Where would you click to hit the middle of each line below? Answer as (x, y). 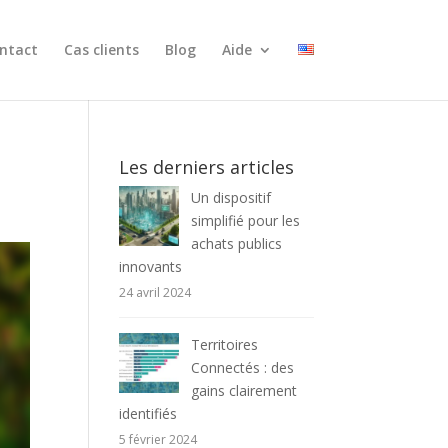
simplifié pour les (246, 220)
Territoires (225, 344)
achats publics (237, 243)
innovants (151, 266)
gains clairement (244, 390)
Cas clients (101, 49)
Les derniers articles (207, 167)
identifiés (148, 413)
